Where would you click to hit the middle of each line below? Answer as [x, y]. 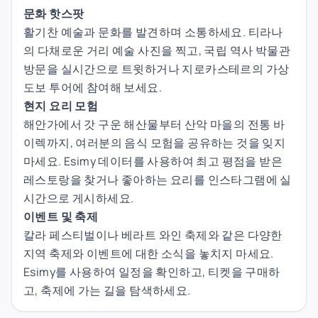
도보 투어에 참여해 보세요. [93, 87]
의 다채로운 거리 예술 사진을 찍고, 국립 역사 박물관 [157, 50]
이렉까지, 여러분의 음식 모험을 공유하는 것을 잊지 [155, 142]
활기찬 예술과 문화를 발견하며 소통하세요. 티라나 [153, 32]
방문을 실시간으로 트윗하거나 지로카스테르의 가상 [157, 68]
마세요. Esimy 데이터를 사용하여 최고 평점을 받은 [153, 161]
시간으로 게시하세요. [79, 198]
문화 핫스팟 [54, 13]
